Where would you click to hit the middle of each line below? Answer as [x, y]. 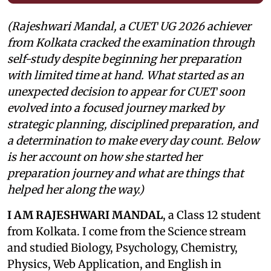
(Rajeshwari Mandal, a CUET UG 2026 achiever [129, 26]
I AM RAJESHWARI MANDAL [85, 215]
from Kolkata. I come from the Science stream [127, 231]
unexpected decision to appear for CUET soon [126, 91]
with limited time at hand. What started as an [126, 75]
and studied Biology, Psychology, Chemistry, [122, 247]
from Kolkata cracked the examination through [131, 42]
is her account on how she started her [105, 157]
